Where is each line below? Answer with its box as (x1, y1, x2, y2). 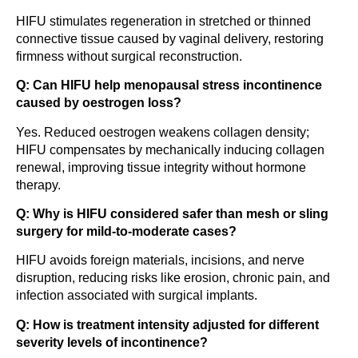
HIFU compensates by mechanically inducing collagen (16, 142, 324, 157)
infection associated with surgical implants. (16, 288, 257, 303)
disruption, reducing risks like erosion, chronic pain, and (16, 271, 330, 285)
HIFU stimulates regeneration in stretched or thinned (16, 14, 311, 28)
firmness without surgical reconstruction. (16, 49, 242, 63)
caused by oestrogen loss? (16, 96, 181, 110)
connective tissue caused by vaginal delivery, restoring (16, 31, 324, 46)
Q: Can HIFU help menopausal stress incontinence (16, 78, 322, 93)
